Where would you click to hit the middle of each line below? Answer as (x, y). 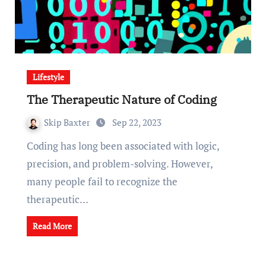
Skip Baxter (68, 122)
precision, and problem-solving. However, (119, 164)
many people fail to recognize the (102, 181)
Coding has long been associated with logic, (30, 146)
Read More (52, 226)
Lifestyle (48, 77)
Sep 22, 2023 (137, 122)
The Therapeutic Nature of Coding (121, 99)
